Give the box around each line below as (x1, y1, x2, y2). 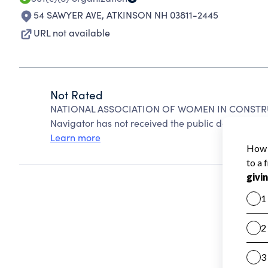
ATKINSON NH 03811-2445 (106, 8, 218, 21)
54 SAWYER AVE (33, 8, 102, 21)
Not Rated (50, 87, 103, 102)
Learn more (50, 131, 100, 144)
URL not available (33, 26, 110, 39)
